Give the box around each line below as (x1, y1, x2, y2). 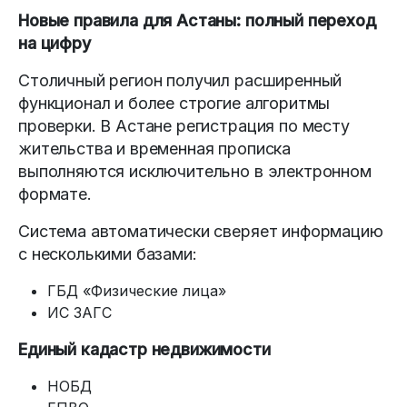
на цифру (18, 33, 91, 53)
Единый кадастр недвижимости (18, 339, 271, 359)
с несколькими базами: (18, 243, 197, 263)
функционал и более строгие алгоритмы (18, 93, 331, 113)
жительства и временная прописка (18, 138, 292, 158)
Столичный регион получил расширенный (18, 70, 342, 90)
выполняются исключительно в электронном (18, 161, 372, 181)
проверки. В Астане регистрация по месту (18, 115, 350, 135)
